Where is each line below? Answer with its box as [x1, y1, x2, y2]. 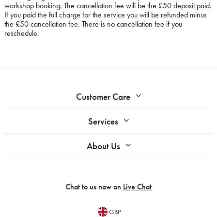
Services [88, 115, 118, 127]
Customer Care [76, 90, 130, 103]
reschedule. [4, 28, 39, 38]
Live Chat [123, 181, 152, 192]
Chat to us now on [65, 181, 123, 192]
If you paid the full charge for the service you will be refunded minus [4, 9, 207, 20]
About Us [86, 139, 120, 152]
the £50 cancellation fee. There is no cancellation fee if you [4, 18, 182, 29]
